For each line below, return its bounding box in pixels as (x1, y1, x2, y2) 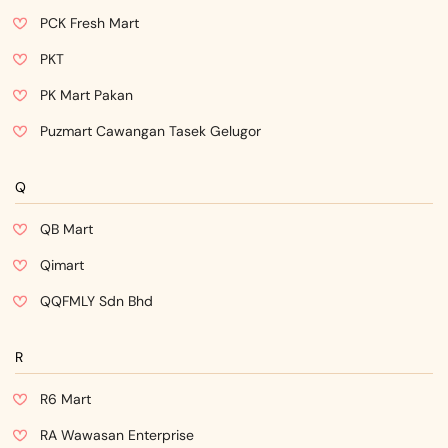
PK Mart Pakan (40, 86, 133, 104)
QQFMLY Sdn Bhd (40, 292, 153, 310)
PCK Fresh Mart (40, 14, 139, 32)
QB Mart (40, 220, 93, 238)
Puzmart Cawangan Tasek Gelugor (40, 122, 261, 140)
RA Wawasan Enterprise (40, 426, 194, 444)
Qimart (40, 256, 84, 274)
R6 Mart (40, 390, 91, 408)
